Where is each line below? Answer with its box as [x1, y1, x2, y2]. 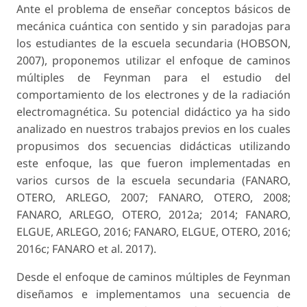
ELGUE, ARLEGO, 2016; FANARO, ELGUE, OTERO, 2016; [16, 223, 291, 239]
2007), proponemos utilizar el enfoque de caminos [16, 52, 291, 68]
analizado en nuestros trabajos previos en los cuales [16, 121, 291, 136]
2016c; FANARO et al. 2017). [16, 241, 156, 256]
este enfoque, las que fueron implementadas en [16, 155, 291, 171]
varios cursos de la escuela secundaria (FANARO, [16, 172, 291, 188]
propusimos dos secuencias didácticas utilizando [16, 138, 291, 153]
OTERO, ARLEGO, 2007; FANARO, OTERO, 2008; [16, 189, 291, 205]
